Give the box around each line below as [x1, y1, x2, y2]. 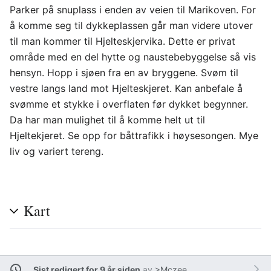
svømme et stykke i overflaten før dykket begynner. [10, 98, 248, 110]
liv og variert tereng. [10, 145, 103, 157]
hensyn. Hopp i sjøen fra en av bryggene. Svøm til [10, 67, 238, 79]
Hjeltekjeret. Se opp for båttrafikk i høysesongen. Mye [10, 129, 258, 142]
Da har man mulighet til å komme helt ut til [10, 114, 205, 126]
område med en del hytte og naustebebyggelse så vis [10, 51, 256, 63]
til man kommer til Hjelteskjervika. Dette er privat [10, 35, 235, 47]
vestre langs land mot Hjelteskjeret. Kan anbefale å [10, 82, 243, 94]
